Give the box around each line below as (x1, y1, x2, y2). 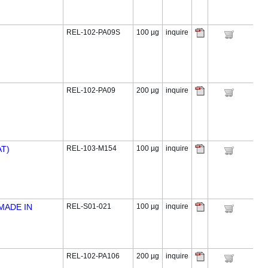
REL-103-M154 (66, 144, 117, 153)
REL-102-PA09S (66, 28, 120, 36)
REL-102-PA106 (66, 252, 120, 260)
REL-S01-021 (66, 202, 111, 211)
